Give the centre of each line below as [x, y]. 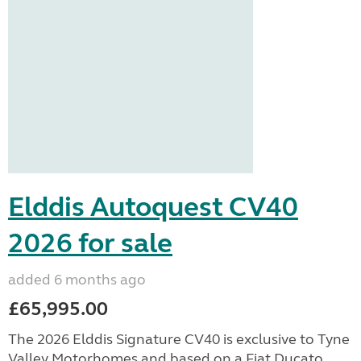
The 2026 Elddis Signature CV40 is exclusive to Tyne [179, 339]
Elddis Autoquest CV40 [153, 207]
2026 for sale [90, 243]
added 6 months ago [77, 280]
